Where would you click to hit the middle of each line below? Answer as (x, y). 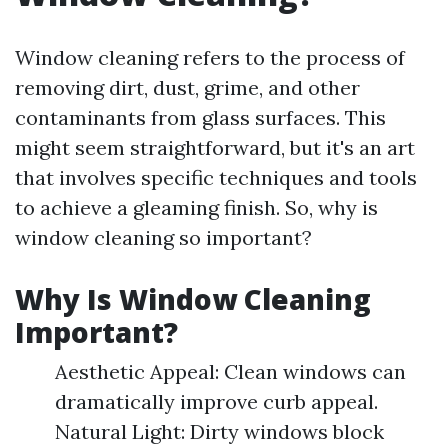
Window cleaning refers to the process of (210, 57)
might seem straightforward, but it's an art (215, 147)
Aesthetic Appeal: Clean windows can (230, 371)
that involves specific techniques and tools (216, 177)
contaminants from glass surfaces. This (200, 117)
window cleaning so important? (163, 237)
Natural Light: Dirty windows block (219, 431)
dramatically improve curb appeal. (216, 401)
